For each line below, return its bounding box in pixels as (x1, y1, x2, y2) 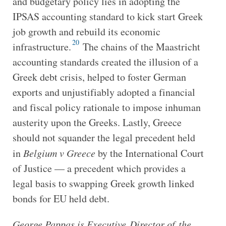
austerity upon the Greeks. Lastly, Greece (12, 115, 182, 129)
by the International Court (95, 146, 204, 160)
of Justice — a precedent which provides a (12, 161, 186, 175)
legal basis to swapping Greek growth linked (12, 176, 194, 190)
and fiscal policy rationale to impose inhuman (12, 100, 201, 114)
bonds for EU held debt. (12, 191, 109, 205)
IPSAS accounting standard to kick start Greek (12, 9, 203, 23)
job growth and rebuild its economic (12, 24, 160, 38)
